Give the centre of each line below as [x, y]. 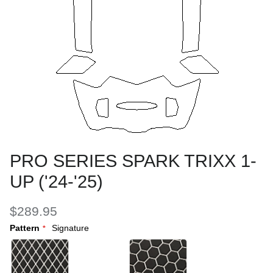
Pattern [25, 228]
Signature [70, 228]
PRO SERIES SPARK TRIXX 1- [133, 161]
